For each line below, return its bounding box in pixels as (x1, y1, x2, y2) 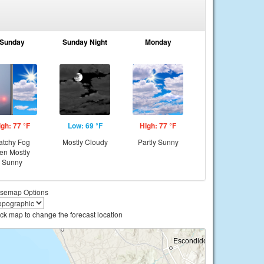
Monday (144, 37, 171, 47)
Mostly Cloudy (62, 137, 108, 147)
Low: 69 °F (67, 120, 103, 131)
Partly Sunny (137, 137, 179, 147)
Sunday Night (62, 37, 107, 47)
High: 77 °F (140, 120, 176, 131)
